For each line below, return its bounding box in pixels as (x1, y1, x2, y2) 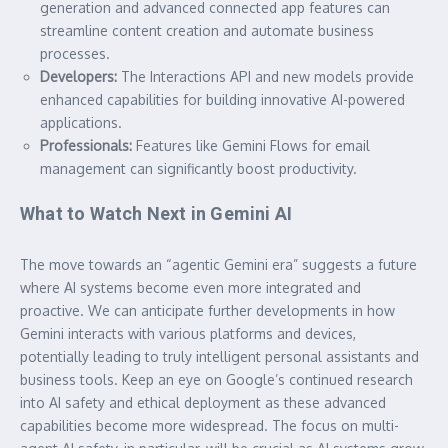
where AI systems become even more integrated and (20, 278, 361, 296)
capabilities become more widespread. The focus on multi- (20, 416, 399, 434)
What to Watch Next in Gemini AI (20, 202, 293, 224)
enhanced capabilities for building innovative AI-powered (40, 90, 405, 108)
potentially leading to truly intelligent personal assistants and (20, 347, 419, 365)
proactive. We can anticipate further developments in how (20, 301, 395, 319)
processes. (40, 44, 110, 62)
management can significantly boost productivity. (40, 159, 357, 177)
